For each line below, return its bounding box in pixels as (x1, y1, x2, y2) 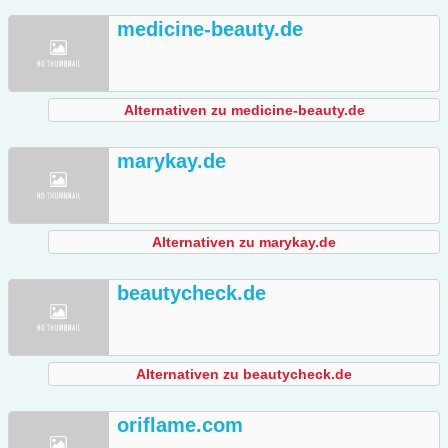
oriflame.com (117, 414, 243, 437)
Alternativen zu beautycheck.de (136, 366, 352, 383)
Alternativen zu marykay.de (152, 234, 336, 251)
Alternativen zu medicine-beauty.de (123, 102, 365, 119)
